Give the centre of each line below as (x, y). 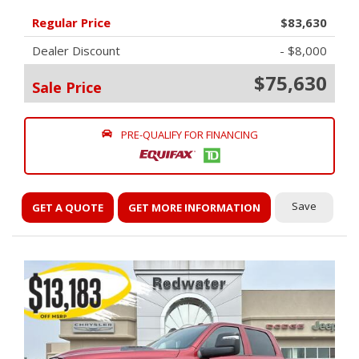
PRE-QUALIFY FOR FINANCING (189, 135)
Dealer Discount (76, 50)
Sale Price (67, 87)
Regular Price (71, 22)
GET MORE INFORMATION (195, 208)
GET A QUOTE (68, 208)
